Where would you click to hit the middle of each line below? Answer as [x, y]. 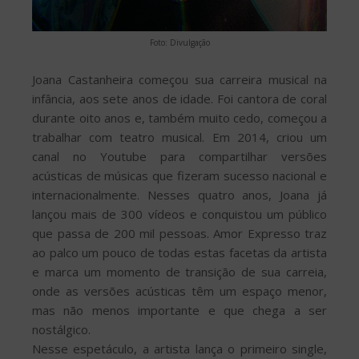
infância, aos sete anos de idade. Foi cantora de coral [179, 99]
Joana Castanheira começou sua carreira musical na [179, 80]
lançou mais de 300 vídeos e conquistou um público [179, 214]
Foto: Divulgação [179, 43]
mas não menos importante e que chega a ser [179, 311]
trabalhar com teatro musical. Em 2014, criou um [179, 137]
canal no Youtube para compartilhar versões [179, 157]
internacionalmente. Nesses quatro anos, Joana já [179, 195]
